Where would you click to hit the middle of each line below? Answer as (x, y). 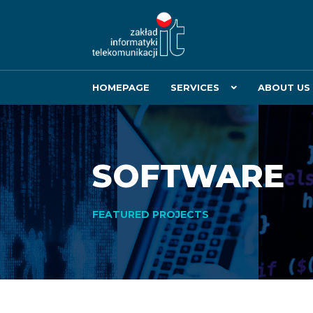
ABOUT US (284, 87)
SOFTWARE (188, 176)
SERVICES (195, 87)
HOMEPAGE (121, 87)
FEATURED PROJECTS (151, 214)
